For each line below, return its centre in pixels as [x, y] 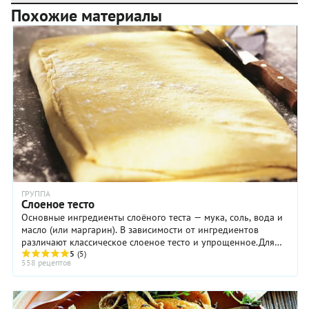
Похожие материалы [87, 15]
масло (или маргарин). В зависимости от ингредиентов [140, 229]
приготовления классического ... [91, 254]
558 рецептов [46, 262]
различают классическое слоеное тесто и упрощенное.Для [148, 242]
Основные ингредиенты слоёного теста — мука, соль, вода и [152, 217]
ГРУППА [36, 193]
